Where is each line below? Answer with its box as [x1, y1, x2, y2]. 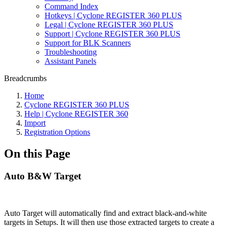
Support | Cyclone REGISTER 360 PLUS [45, 29, 180, 38]
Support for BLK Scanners [45, 39, 131, 47]
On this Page [4, 146, 70, 160]
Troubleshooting [45, 48, 97, 56]
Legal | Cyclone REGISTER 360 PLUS [45, 20, 173, 29]
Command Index [45, 2, 98, 11]
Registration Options [24, 128, 90, 136]
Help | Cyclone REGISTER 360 [24, 109, 128, 118]
